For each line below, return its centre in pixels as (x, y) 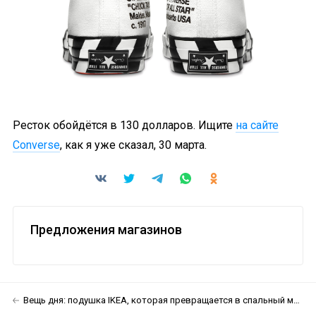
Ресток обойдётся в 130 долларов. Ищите (124, 126)
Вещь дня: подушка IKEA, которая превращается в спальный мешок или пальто (158, 300)
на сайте (257, 126)
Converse (36, 145)
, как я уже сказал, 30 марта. (133, 145)
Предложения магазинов (106, 230)
